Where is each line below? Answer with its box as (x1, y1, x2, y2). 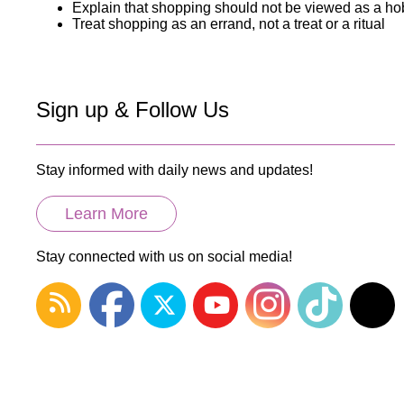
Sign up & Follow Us (36, 96, 229, 122)
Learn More (65, 204, 148, 223)
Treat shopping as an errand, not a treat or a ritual (72, 15, 385, 32)
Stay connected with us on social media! (36, 248, 292, 264)
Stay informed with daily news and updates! (36, 161, 313, 178)
